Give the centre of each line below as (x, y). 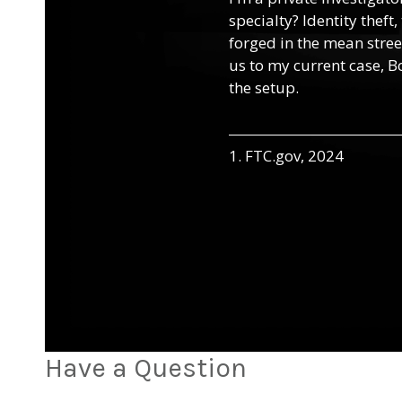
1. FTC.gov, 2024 (286, 155)
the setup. (263, 87)
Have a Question (146, 367)
